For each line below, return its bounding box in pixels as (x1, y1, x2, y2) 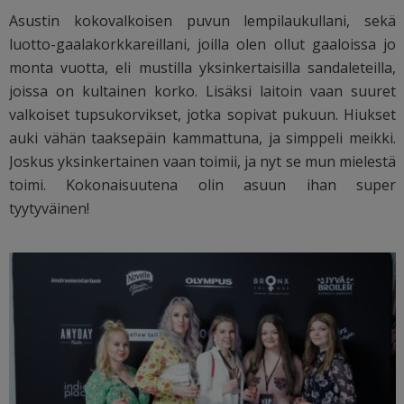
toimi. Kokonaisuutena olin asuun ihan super (9, 174, 397, 195)
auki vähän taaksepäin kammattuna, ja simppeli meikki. (9, 127, 397, 148)
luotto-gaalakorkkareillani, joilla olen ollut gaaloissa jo (9, 33, 397, 54)
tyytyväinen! (9, 197, 89, 218)
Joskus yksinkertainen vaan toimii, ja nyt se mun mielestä (9, 151, 397, 171)
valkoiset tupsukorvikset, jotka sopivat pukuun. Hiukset (9, 104, 397, 124)
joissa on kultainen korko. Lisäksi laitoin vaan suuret (9, 80, 397, 101)
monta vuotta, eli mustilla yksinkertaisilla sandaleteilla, (9, 57, 397, 78)
